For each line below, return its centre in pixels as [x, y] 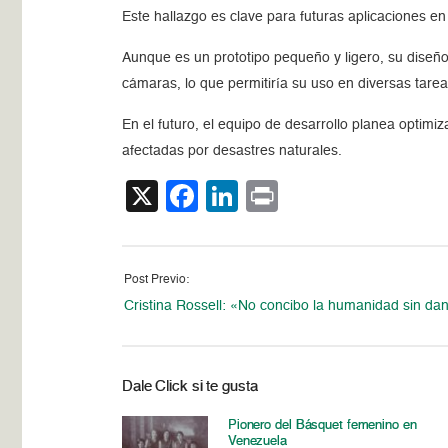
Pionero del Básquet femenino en [322, 425]
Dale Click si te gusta [190, 386]
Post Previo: [157, 279]
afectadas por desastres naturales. [232, 150]
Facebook [269, 195]
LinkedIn [299, 195]
